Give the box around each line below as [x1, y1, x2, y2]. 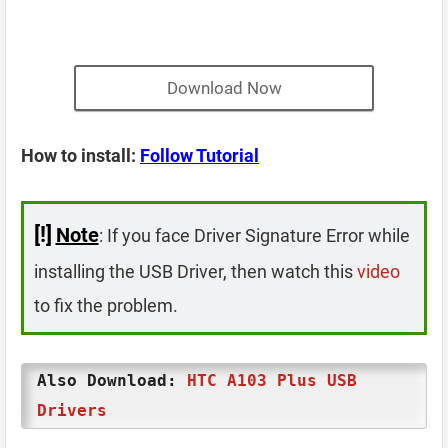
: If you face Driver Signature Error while [98, 224, 410, 246]
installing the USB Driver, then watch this [33, 260, 357, 282]
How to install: [21, 145, 140, 166]
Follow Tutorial [140, 145, 259, 166]
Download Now [166, 78, 282, 98]
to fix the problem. [33, 294, 178, 316]
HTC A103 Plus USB [187, 371, 357, 390]
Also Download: [37, 371, 187, 390]
